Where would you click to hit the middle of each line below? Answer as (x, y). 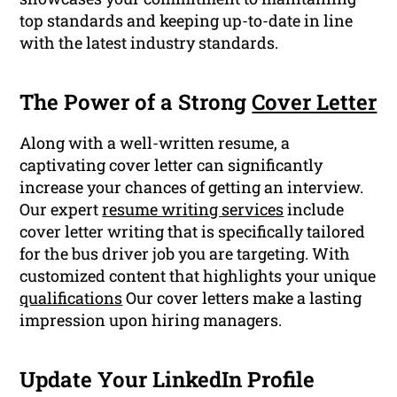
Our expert (61, 210)
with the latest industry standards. (149, 43)
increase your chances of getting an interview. (192, 187)
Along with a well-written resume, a (155, 143)
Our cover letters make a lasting (242, 298)
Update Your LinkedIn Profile (167, 380)
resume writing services (193, 210)
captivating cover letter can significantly (171, 165)
